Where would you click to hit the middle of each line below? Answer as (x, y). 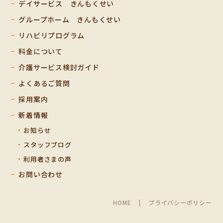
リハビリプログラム (52, 36)
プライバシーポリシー (180, 203)
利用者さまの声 (48, 159)
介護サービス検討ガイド (59, 67)
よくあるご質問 (44, 83)
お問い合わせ (41, 174)
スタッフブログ (48, 145)
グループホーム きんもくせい (70, 20)
